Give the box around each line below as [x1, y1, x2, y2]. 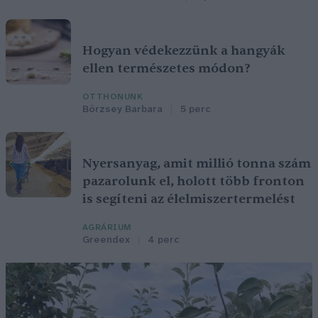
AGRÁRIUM [82, 223, 131, 233]
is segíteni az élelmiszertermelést [82, 191, 295, 208]
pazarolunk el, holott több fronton [82, 173, 305, 190]
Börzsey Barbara [82, 104, 163, 116]
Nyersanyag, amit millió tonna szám [82, 155, 311, 172]
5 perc [180, 104, 210, 116]
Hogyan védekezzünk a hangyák [82, 43, 285, 60]
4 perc [148, 235, 179, 246]
